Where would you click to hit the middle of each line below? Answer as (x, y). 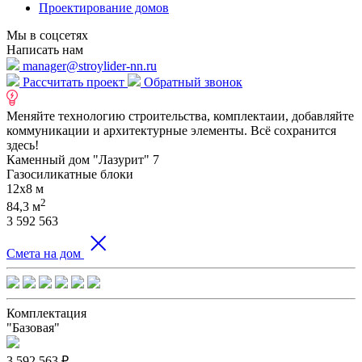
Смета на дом (44, 254)
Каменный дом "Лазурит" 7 (83, 159)
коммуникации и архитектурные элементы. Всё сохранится (171, 130)
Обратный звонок (192, 82)
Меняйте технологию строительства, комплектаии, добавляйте (180, 116)
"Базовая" (33, 328)
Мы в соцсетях (47, 35)
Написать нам (45, 49)
